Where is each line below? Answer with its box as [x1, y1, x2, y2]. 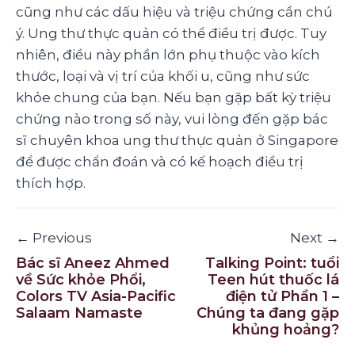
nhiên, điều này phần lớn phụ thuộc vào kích [16, 46, 320, 63]
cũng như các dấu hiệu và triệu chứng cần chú [16, 3, 333, 20]
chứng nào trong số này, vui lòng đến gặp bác [16, 110, 328, 127]
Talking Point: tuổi [205, 254, 339, 272]
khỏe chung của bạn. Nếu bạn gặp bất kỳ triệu [16, 89, 331, 105]
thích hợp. [16, 174, 86, 191]
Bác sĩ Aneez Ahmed [16, 254, 170, 272]
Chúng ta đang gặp [197, 303, 339, 322]
